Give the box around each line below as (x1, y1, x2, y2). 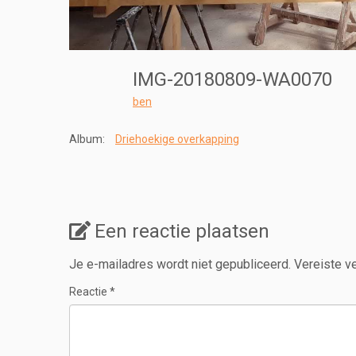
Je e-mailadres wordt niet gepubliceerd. (69, 257, 291, 273)
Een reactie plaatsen (95, 220, 269, 243)
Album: (69, 133, 105, 146)
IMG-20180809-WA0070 (133, 68, 342, 91)
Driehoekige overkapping (115, 133, 239, 146)
